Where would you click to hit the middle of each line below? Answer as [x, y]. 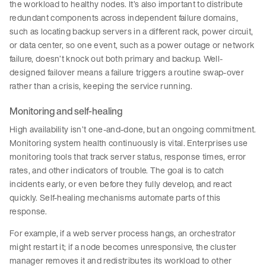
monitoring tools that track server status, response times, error [128, 157]
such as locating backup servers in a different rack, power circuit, [132, 31]
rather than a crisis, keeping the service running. [102, 86]
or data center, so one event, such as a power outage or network [132, 45]
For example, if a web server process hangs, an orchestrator [123, 233]
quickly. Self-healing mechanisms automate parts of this [115, 198]
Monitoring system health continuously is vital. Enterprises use [129, 143]
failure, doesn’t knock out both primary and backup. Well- [116, 59]
